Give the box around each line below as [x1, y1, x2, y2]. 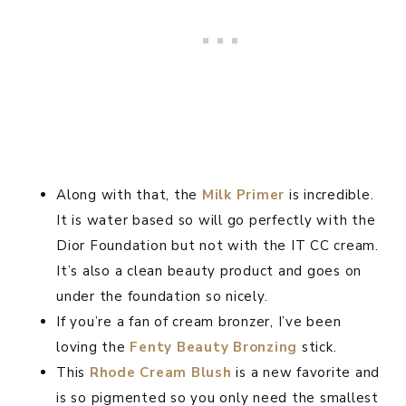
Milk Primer [201, 186, 285, 205]
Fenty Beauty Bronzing [130, 338, 297, 357]
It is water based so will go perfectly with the [56, 211, 376, 230]
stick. [297, 338, 337, 357]
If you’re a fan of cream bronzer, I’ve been [56, 313, 342, 332]
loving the [56, 338, 130, 357]
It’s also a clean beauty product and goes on [56, 262, 362, 281]
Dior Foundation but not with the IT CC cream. [56, 237, 379, 256]
